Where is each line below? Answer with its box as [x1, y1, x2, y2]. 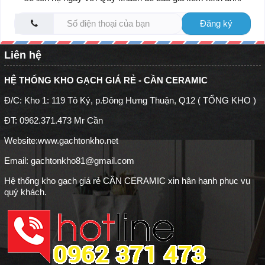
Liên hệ [4, 49, 41, 61]
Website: [4, 135, 38, 146]
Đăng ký [200, 18, 232, 28]
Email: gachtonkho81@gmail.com [4, 155, 134, 166]
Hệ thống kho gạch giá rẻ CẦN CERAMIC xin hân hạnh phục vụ [4, 175, 250, 186]
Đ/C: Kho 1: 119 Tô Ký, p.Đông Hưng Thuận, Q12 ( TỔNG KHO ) [4, 95, 256, 105]
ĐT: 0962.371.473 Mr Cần [4, 115, 103, 125]
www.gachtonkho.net [38, 135, 118, 146]
